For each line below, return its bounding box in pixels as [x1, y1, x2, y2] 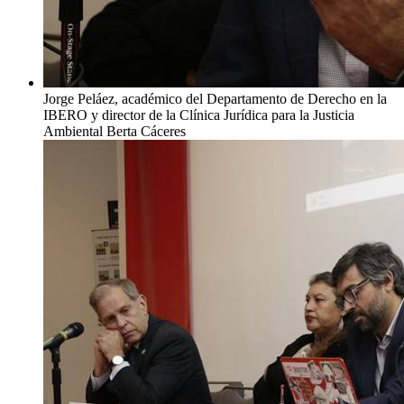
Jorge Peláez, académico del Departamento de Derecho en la [43, 90, 387, 106]
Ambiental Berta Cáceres [43, 123, 186, 139]
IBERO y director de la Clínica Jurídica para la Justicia [43, 106, 354, 123]
